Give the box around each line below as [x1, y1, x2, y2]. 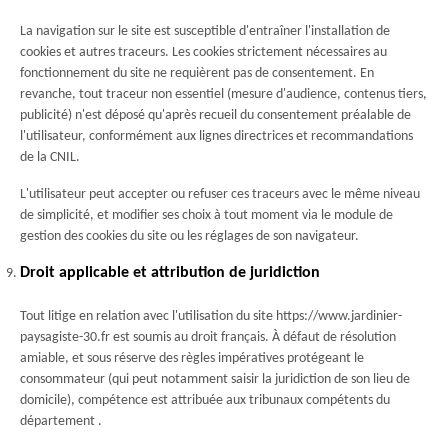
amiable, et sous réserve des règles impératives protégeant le [20, 351, 364, 366]
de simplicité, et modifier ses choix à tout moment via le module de [20, 208, 393, 223]
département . [20, 414, 102, 429]
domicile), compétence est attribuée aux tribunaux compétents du [20, 393, 390, 408]
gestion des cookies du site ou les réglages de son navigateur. [20, 229, 359, 244]
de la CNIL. [20, 150, 80, 165]
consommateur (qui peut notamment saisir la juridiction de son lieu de [20, 372, 410, 387]
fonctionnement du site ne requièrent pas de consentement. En [20, 66, 374, 81]
